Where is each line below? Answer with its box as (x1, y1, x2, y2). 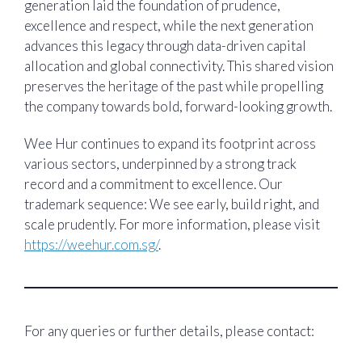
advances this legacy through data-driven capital (24, 37, 306, 55)
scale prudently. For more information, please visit (24, 215, 320, 233)
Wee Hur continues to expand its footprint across (24, 134, 316, 152)
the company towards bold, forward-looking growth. (24, 98, 332, 116)
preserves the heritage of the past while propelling (24, 78, 323, 95)
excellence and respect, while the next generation (24, 17, 314, 35)
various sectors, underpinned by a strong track (24, 154, 297, 172)
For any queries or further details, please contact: (24, 322, 314, 339)
